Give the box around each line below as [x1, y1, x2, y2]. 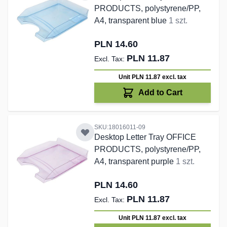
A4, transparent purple [94, 157, 176, 166]
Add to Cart [138, 88, 183, 97]
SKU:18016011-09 [94, 124, 145, 131]
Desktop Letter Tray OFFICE [94, 133, 196, 142]
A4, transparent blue [94, 16, 169, 25]
